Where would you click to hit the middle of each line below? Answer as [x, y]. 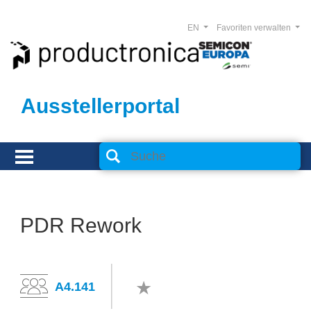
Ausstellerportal [100, 106]
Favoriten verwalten [254, 28]
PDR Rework [81, 225]
